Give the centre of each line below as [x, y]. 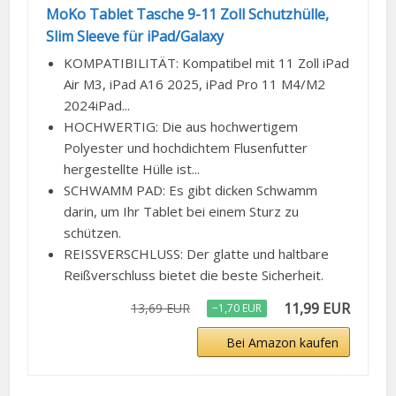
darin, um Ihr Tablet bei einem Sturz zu [182, 212]
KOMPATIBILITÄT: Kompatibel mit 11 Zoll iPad [207, 63]
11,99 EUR [316, 309]
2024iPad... [97, 106]
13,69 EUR [160, 308]
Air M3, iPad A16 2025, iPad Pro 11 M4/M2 [195, 84]
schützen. [93, 233]
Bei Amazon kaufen [282, 343]
